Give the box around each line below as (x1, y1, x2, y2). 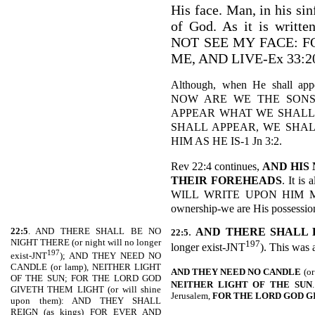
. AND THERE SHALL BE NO (28, 226, 161, 236)
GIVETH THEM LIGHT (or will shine (11, 284, 161, 295)
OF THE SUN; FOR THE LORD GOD (11, 273, 161, 284)
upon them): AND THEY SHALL (11, 295, 161, 307)
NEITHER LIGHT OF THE (171, 279, 290, 290)
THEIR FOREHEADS (171, 174, 282, 187)
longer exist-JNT (171, 241, 245, 254)
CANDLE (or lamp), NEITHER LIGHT (11, 262, 161, 273)
